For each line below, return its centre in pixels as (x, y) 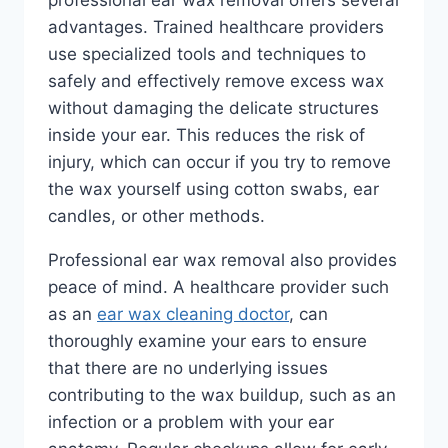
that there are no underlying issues (188, 367)
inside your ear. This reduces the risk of (206, 134)
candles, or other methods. (156, 215)
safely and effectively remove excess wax (216, 80)
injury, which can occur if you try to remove (219, 161)
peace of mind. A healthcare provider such (218, 286)
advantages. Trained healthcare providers (216, 26)
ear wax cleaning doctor (193, 313)
